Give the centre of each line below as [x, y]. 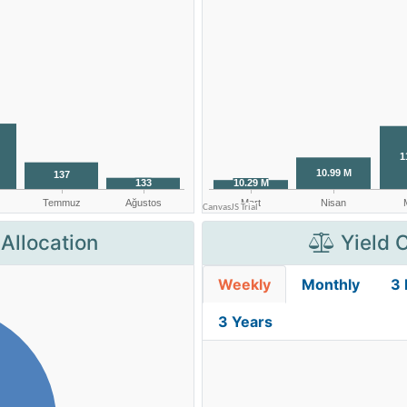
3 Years [245, 322]
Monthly [331, 284]
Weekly [244, 284]
